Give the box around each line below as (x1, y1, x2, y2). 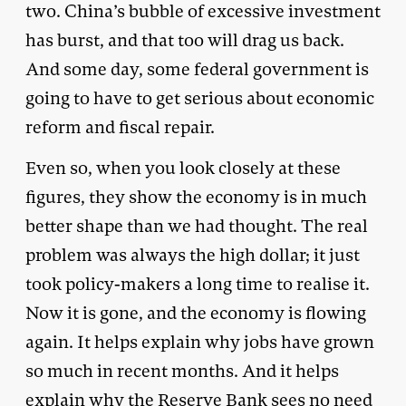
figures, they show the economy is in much (25, 185, 367, 208)
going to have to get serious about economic (25, 86, 374, 110)
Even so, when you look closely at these (25, 156, 341, 179)
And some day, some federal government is (25, 57, 369, 81)
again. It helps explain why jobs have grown (25, 330, 374, 353)
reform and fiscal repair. (25, 115, 215, 139)
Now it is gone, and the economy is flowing (25, 301, 366, 324)
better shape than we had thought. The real (25, 214, 368, 237)
